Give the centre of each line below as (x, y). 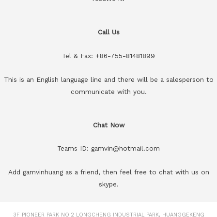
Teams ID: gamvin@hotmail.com (108, 148)
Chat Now (108, 125)
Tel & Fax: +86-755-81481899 (108, 55)
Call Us (108, 32)
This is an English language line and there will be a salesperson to (108, 79)
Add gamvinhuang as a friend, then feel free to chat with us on (108, 172)
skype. (108, 184)
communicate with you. (108, 91)
